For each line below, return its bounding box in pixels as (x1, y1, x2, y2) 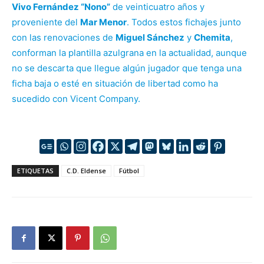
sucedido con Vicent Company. (12, 93, 140, 104)
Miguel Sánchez (115, 31, 184, 43)
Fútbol (119, 166, 139, 175)
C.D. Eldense (67, 166, 106, 175)
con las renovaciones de (12, 31, 115, 43)
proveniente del (12, 16, 80, 28)
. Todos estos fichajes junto (127, 16, 241, 28)
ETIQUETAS (17, 166, 54, 175)
